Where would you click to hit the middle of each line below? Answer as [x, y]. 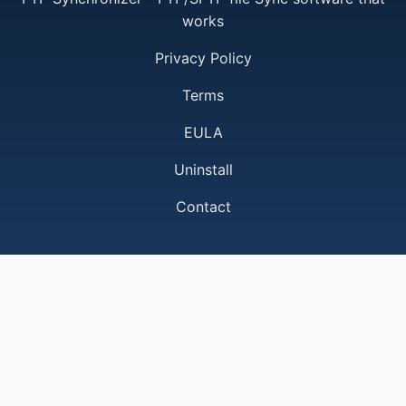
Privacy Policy [203, 58]
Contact [203, 207]
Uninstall [203, 170]
